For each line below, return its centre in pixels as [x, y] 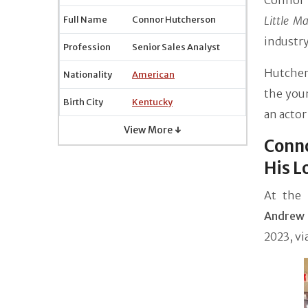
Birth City [83, 102]
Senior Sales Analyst [176, 47]
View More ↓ [153, 130]
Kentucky [152, 102]
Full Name [85, 20]
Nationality [88, 75]
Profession [87, 47]
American [153, 75]
